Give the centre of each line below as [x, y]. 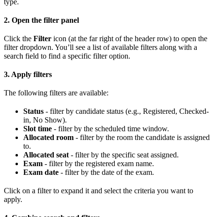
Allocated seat [46, 155]
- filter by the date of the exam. [106, 172]
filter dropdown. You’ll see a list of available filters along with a [101, 47]
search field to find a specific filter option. [67, 56]
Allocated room [48, 137]
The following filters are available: [56, 93]
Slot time [38, 128]
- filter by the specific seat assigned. [124, 155]
